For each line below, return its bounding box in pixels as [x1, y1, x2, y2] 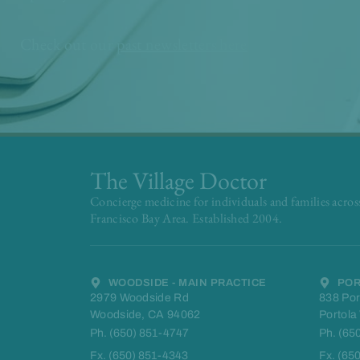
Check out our [20, 34, 117, 55]
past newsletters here [117, 34, 247, 55]
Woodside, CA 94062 [90, 309, 201, 321]
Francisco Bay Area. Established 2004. [90, 210, 283, 227]
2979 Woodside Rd [90, 292, 189, 305]
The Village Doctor [90, 165, 267, 197]
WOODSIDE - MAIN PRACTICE [108, 277, 267, 289]
